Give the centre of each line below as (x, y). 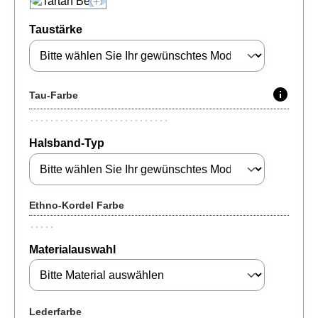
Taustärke (56, 30)
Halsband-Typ (67, 143)
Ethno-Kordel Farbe (77, 205)
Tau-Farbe (54, 95)
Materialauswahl (72, 249)
